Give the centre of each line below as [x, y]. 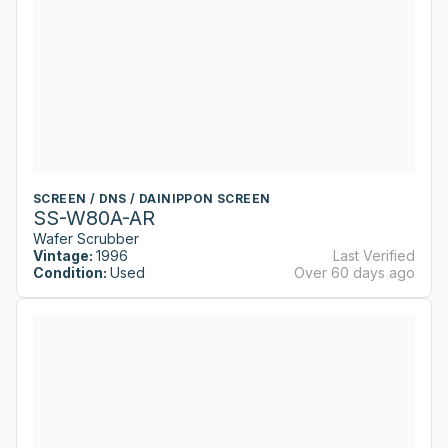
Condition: [70, 272]
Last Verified [374, 255]
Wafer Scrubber [86, 238]
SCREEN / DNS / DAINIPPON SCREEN [152, 198]
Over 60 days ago [354, 272]
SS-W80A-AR [94, 217]
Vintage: [63, 255]
